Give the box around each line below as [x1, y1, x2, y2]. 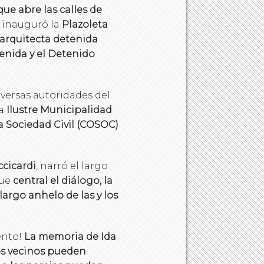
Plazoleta [62, 19, 108, 31]
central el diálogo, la [13, 175, 113, 187]
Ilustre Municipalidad [6, 104, 112, 116]
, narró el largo [36, 160, 108, 172]
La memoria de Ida [24, 231, 116, 243]
